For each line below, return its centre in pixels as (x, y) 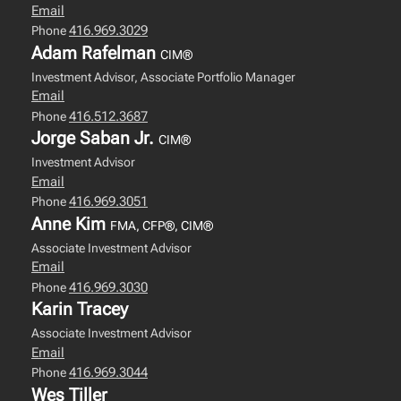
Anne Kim (71, 223)
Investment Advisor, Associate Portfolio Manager (163, 77)
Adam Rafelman (96, 52)
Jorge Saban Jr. (95, 138)
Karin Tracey (80, 309)
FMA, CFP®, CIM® (162, 225)
